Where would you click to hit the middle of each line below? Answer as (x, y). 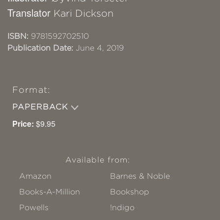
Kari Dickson (83, 14)
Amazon (35, 176)
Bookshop (130, 192)
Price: (23, 124)
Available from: (98, 160)
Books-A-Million (50, 192)
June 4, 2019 (98, 48)
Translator (30, 13)
